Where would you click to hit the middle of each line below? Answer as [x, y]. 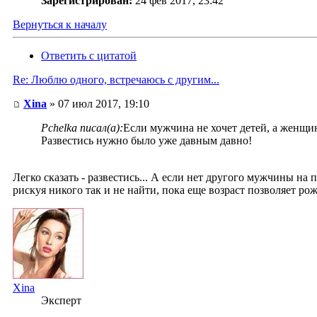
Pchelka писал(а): [82, 128]
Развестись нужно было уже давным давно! [146, 141]
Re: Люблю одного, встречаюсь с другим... [116, 80]
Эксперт [61, 301]
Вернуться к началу [60, 25]
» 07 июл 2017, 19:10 [98, 104]
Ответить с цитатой [89, 56]
